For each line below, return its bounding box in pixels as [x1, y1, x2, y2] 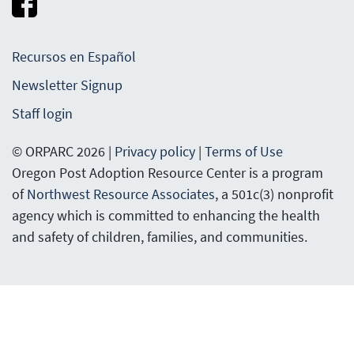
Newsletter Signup [12, 76, 122, 95]
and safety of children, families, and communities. [12, 228, 307, 247]
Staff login [12, 104, 73, 123]
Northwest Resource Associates [27, 185, 215, 204]
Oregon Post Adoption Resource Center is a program [12, 164, 323, 183]
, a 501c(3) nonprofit [215, 185, 333, 204]
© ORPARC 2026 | [12, 142, 115, 161]
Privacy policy [115, 142, 195, 161]
